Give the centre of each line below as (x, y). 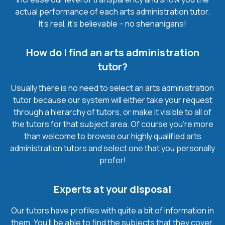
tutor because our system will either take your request (113, 100)
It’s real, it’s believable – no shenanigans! (113, 23)
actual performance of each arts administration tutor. (113, 11)
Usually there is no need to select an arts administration (113, 88)
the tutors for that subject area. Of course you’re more (113, 124)
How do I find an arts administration (113, 52)
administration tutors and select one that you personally (113, 148)
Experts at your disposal (113, 189)
